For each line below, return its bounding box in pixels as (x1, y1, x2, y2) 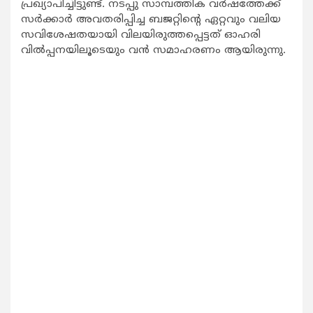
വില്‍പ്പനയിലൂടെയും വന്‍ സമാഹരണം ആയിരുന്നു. (21, 44, 286, 58)
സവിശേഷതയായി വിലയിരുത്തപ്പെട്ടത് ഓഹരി (21, 29, 261, 43)
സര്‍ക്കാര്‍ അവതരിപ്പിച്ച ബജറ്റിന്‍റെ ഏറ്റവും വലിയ (21, 13, 281, 27)
